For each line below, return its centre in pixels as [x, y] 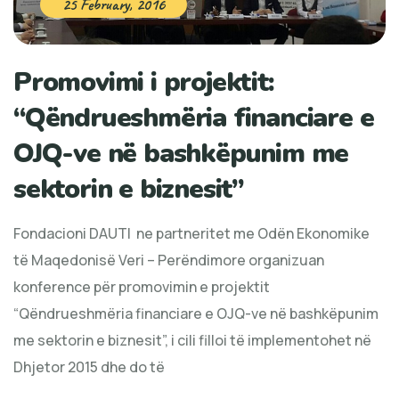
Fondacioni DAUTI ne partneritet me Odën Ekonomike [191, 233]
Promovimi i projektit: [144, 82]
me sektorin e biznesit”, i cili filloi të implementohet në [192, 340]
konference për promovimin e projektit [142, 286]
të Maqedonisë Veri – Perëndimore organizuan [169, 260]
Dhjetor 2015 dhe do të [89, 366]
